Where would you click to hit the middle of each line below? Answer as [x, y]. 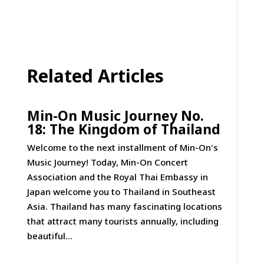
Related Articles [95, 75]
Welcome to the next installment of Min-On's [122, 147]
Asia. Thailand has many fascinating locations [124, 206]
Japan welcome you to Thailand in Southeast [121, 191]
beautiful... [49, 235]
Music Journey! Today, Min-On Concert [107, 162]
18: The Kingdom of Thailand [123, 129]
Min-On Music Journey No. [115, 115]
